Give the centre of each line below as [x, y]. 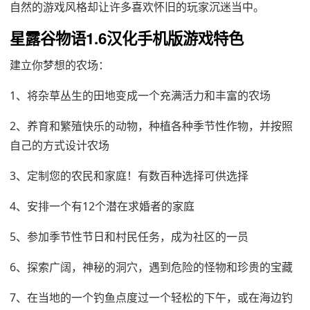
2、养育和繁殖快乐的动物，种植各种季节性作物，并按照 [151, 126]
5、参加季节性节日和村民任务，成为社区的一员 [129, 237]
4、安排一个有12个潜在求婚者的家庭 [102, 206]
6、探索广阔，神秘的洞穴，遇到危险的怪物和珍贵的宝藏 [151, 267]
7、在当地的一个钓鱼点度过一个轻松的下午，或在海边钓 [151, 298]
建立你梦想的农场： [60, 65]
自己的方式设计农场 [60, 145]
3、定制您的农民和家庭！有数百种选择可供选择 [129, 176]
